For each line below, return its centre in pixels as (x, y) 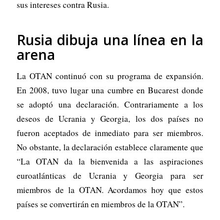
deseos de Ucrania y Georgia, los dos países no (110, 119)
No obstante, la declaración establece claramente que (110, 147)
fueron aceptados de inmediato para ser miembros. (110, 133)
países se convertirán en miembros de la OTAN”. (100, 204)
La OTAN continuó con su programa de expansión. (110, 76)
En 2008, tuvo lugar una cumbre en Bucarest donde (110, 90)
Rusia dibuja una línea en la (110, 40)
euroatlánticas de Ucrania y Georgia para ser (110, 176)
